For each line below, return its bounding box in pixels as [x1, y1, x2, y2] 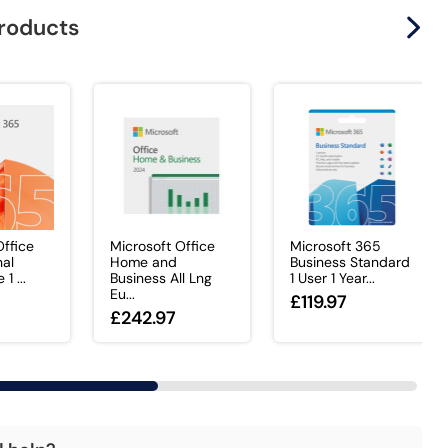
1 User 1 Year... [289, 269, 375, 288]
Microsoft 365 [289, 237, 381, 256]
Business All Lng [109, 269, 212, 288]
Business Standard [289, 253, 410, 272]
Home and [109, 253, 177, 272]
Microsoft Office [109, 237, 215, 256]
